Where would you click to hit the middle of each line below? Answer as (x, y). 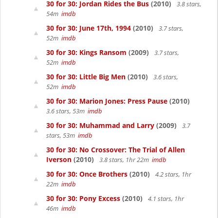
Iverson (59, 159)
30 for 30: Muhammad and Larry (100, 125)
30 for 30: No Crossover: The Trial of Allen (116, 150)
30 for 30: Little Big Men (86, 77)
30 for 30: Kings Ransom (86, 52)
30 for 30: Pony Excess (83, 198)
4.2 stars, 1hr (173, 174)
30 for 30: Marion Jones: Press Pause (107, 101)
